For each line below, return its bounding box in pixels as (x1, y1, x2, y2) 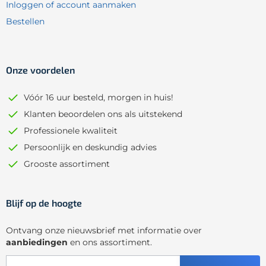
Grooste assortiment (24, 159, 110, 170)
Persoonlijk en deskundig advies (24, 142, 157, 153)
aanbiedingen (6, 237, 68, 248)
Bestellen (6, 16, 45, 27)
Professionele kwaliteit (24, 125, 118, 137)
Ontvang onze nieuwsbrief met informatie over (6, 225, 202, 236)
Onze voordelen (6, 64, 75, 76)
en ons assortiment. (68, 237, 152, 248)
